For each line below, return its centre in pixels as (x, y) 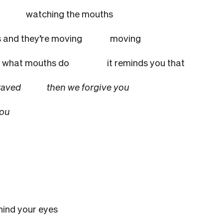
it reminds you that (147, 62)
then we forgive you (89, 87)
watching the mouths (70, 13)
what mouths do (54, 62)
